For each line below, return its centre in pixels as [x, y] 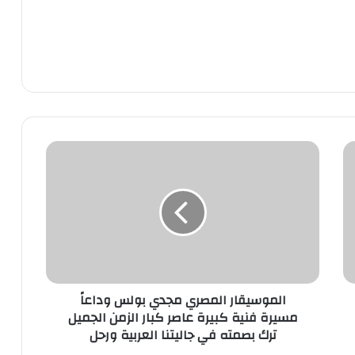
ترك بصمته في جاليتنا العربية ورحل [183, 336]
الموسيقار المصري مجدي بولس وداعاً [183, 301]
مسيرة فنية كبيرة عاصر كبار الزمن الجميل [183, 318]
